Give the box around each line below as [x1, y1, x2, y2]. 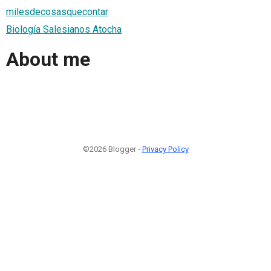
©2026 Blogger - [82, 144, 142, 154]
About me [6, 48, 90, 71]
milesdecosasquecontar [6, 5, 108, 18]
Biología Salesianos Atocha [6, 23, 122, 35]
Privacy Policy [142, 144, 189, 154]
